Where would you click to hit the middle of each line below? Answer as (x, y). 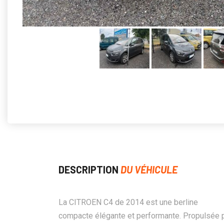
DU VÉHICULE (149, 169)
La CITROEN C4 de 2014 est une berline (128, 202)
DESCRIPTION (89, 169)
